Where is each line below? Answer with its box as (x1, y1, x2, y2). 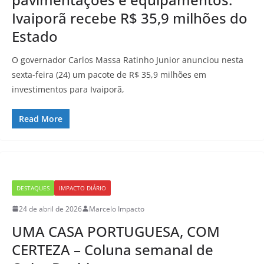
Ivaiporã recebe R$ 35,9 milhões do (12, 8, 247, 28)
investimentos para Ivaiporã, (12, 83, 124, 95)
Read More (19, 113, 62, 124)
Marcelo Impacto (89, 203, 144, 214)
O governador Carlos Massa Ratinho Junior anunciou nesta (12, 54, 243, 65)
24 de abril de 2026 (19, 203, 82, 214)
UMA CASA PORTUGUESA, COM (12, 221, 220, 241)
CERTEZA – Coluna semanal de (12, 239, 213, 259)
